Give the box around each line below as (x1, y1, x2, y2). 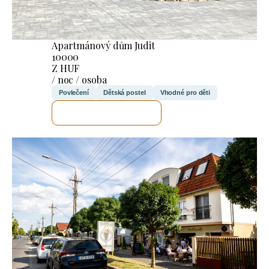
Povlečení (58, 88, 89, 96)
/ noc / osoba (51, 73, 107, 86)
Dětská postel (103, 88, 146, 96)
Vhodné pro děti (160, 88, 211, 96)
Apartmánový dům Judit (51, 38, 155, 52)
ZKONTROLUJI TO (70, 106, 144, 118)
